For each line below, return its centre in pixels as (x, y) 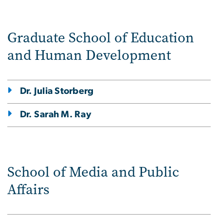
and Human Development (89, 55)
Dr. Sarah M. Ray (55, 114)
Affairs (28, 189)
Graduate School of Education (101, 37)
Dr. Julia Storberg (57, 91)
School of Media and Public (93, 172)
